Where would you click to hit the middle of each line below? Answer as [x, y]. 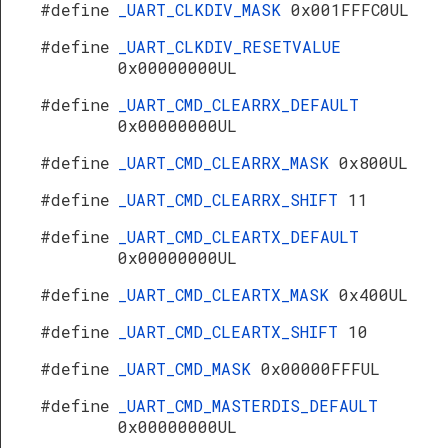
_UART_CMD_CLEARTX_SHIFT [233, 331]
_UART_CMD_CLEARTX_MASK [228, 294]
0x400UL [373, 294]
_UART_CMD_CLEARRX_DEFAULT [238, 104]
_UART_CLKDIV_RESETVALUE [229, 46]
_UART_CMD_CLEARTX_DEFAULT [238, 236]
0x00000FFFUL [320, 368]
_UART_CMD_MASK [189, 368]
